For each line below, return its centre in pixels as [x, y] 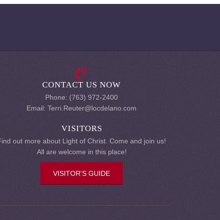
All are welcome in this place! [82, 152]
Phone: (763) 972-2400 [82, 97]
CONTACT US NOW [82, 85]
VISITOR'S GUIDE [82, 173]
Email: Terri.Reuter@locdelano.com [82, 108]
